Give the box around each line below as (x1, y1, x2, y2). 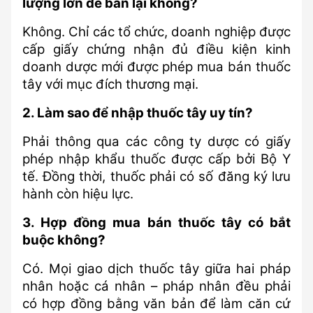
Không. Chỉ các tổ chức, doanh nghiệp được (22, 24, 291, 40)
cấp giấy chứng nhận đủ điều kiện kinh (22, 41, 291, 57)
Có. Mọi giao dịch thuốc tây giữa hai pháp (22, 261, 291, 277)
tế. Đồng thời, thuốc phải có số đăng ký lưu (22, 168, 291, 184)
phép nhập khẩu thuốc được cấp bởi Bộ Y (22, 151, 291, 167)
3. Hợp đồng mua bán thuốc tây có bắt (22, 214, 291, 231)
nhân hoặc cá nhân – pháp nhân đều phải (22, 278, 291, 294)
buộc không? (22, 232, 105, 248)
